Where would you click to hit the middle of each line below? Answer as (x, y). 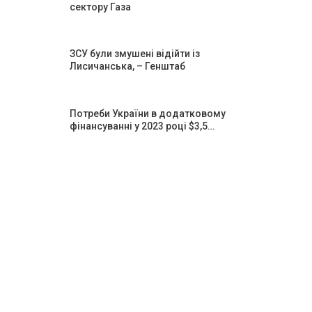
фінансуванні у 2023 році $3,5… (142, 126)
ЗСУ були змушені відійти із (134, 54)
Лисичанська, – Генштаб (127, 67)
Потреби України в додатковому (147, 113)
